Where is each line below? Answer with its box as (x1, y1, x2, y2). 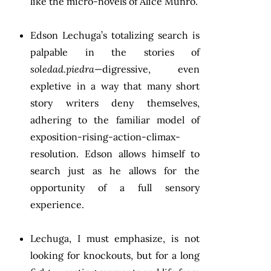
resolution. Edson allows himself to (30, 147, 200, 160)
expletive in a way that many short (30, 79, 200, 92)
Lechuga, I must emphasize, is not (30, 232, 200, 244)
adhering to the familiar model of (30, 113, 200, 126)
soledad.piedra (30, 62, 94, 75)
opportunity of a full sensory (30, 181, 200, 194)
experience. (30, 198, 84, 211)
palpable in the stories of (30, 45, 200, 58)
